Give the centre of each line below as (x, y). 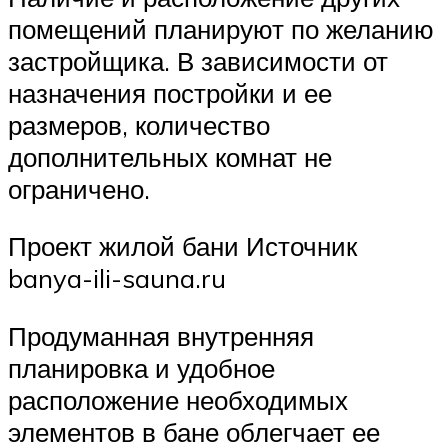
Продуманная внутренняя (161, 335)
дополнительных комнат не (170, 156)
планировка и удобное (141, 367)
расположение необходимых (178, 399)
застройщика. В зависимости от (198, 60)
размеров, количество (139, 124)
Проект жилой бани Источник (182, 246)
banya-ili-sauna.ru (117, 278)
